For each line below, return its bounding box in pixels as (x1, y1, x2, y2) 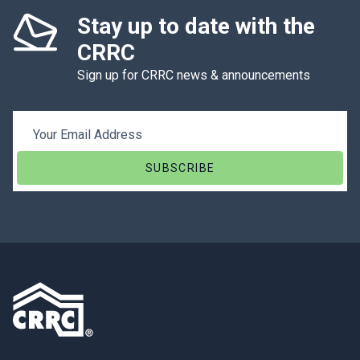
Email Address (16, 118, 98, 133)
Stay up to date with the (77, 13, 315, 39)
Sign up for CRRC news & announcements (77, 67, 310, 83)
